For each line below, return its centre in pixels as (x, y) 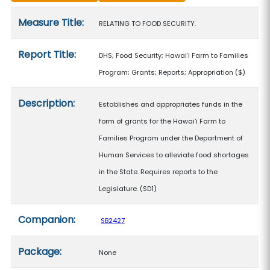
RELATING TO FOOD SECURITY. (148, 24)
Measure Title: (51, 23)
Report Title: (47, 55)
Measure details (48, 14)
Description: (47, 103)
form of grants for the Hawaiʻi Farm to (162, 121)
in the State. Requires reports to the (159, 172)
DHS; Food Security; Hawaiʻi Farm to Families (174, 55)
